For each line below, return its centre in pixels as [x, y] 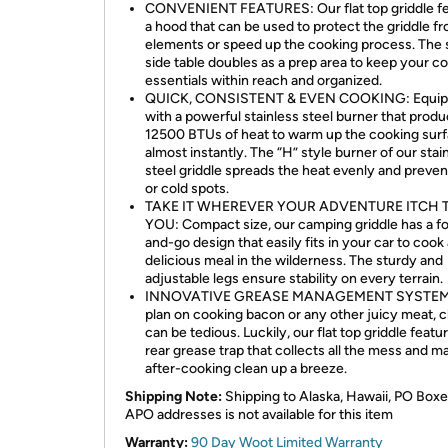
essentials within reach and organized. [263, 80]
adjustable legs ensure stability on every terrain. [294, 278]
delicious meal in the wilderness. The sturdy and [294, 260]
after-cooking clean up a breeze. [246, 368]
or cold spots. [187, 188]
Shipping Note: [173, 396]
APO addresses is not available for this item [259, 414]
